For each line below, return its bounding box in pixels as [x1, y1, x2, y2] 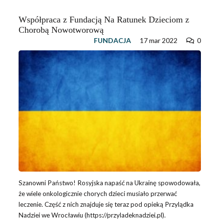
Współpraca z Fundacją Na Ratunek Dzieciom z [18, 14, 189, 24]
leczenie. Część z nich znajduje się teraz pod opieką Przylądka [18, 200, 194, 209]
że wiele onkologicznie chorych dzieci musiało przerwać [18, 190, 177, 198]
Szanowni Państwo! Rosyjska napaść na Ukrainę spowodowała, [18, 179, 200, 187]
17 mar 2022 [139, 36, 177, 44]
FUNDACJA [93, 36, 131, 44]
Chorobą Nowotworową [18, 24, 104, 35]
